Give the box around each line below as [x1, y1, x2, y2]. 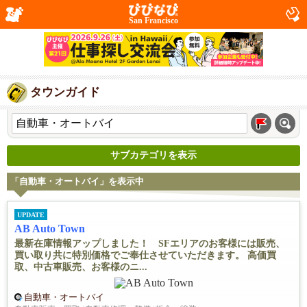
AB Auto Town [14, 223, 85, 235]
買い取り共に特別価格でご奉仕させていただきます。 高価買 [14, 250, 276, 261]
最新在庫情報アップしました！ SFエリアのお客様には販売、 [14, 238, 285, 249]
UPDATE [17, 211, 45, 219]
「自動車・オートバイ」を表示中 [10, 177, 144, 186]
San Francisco [129, 16, 178, 25]
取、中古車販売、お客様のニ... [14, 262, 147, 273]
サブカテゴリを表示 [110, 150, 197, 160]
